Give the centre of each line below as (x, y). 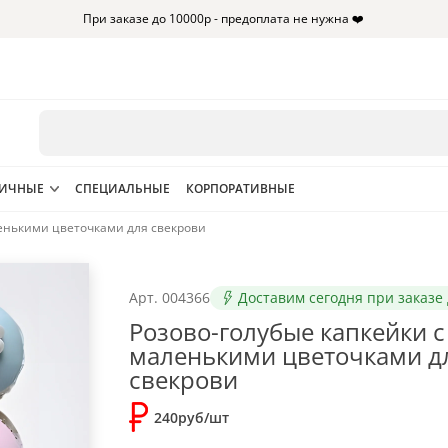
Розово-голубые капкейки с (287, 331)
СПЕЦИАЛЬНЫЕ (122, 188)
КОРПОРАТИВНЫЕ (240, 188)
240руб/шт (191, 417)
